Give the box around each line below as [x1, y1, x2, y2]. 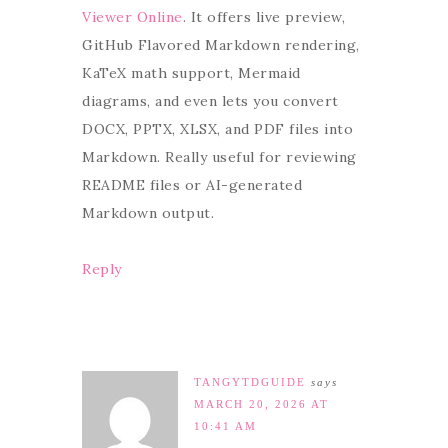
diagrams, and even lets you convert [82, 92, 339, 110]
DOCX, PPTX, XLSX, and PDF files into [82, 120, 353, 138]
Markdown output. [82, 204, 214, 222]
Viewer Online [82, 8, 183, 26]
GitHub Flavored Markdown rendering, [82, 36, 360, 54]
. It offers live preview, [182, 8, 345, 26]
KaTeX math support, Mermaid [82, 64, 301, 82]
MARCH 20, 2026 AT [194, 398, 329, 410]
